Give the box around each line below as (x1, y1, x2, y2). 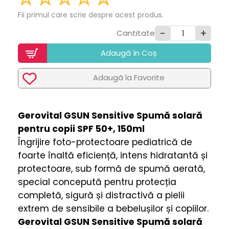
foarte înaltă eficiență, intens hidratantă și (18, 149, 208, 162)
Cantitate (117, 28, 155, 38)
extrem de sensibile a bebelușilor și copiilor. (18, 202, 209, 215)
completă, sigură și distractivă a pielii (18, 189, 185, 201)
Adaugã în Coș (101, 48, 157, 58)
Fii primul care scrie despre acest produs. (18, 10, 164, 20)
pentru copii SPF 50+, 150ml (18, 123, 145, 135)
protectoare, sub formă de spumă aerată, (18, 163, 205, 175)
